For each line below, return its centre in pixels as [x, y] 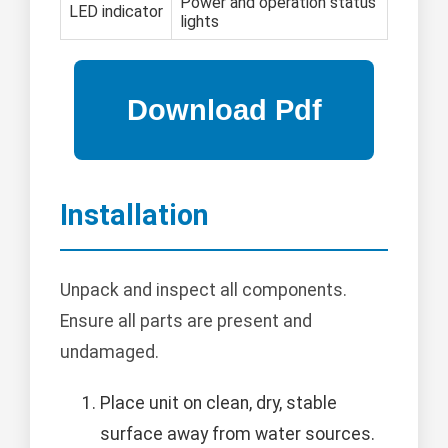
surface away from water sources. [237, 434]
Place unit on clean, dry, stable [218, 403]
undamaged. [109, 352]
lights [199, 22]
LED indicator [116, 12]
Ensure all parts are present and [186, 321]
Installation [134, 215]
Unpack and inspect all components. [203, 290]
